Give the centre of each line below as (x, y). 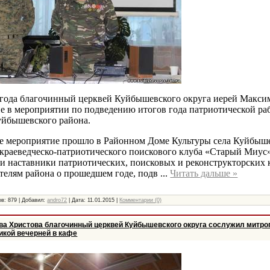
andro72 (57, 200)
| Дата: (77, 200)
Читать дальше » (204, 173)
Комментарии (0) (141, 200)
